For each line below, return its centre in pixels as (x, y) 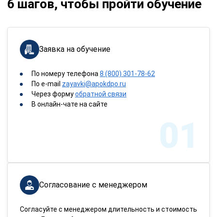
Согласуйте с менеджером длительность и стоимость (108, 209)
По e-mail (47, 84)
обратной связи (101, 94)
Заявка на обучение (75, 49)
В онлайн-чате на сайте (70, 104)
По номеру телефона (66, 74)
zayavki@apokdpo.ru (94, 84)
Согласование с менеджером (93, 185)
